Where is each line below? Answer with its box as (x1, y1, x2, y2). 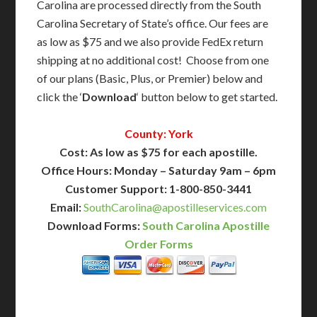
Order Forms (124, 237, 193, 250)
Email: (50, 200, 81, 214)
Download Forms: (47, 219, 142, 232)
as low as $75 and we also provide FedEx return (37, 35, 264, 48)
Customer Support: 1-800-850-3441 (65, 182, 252, 195)
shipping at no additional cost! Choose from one (37, 53, 270, 67)
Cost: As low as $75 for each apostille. (59, 145, 258, 158)
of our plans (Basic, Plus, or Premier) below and (37, 71, 263, 85)
